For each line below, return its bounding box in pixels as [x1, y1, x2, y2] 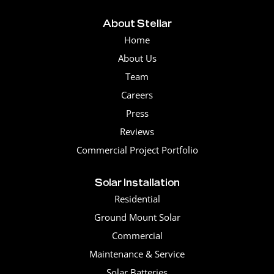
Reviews [120, 125, 154, 138]
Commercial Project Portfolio [76, 144, 198, 157]
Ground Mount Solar [94, 211, 180, 224]
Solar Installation [94, 176, 180, 189]
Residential [114, 193, 160, 206]
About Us [117, 52, 157, 65]
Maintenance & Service [89, 248, 185, 261]
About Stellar [102, 17, 172, 30]
